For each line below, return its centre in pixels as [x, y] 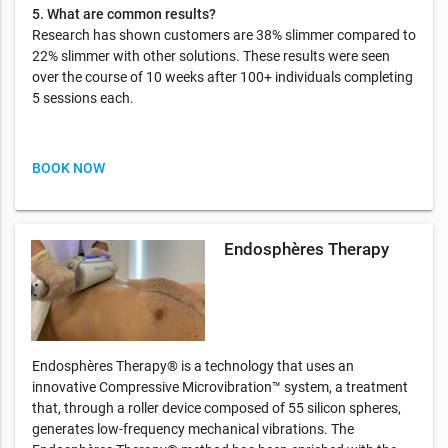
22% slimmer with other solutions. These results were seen [211, 55]
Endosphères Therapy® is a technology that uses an [193, 366]
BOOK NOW [68, 167]
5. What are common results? [124, 13]
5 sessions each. [83, 97]
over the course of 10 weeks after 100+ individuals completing [222, 76]
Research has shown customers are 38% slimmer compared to [224, 34]
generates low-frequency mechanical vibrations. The [193, 429]
